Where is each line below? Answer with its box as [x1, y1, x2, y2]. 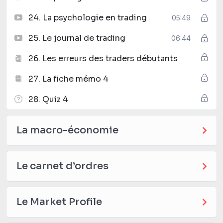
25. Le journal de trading [28, 32, 125, 43]
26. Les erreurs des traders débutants [28, 53, 178, 64]
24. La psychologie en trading [28, 12, 147, 23]
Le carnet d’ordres [16, 159, 109, 172]
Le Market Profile [16, 195, 102, 208]
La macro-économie [16, 123, 118, 136]
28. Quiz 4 [28, 94, 68, 105]
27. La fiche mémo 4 [28, 73, 109, 84]
